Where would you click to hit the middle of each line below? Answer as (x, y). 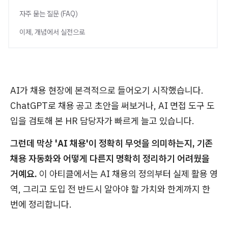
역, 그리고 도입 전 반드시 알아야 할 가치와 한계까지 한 (110, 189)
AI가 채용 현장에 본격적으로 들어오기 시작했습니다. (107, 90)
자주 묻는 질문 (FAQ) (49, 14)
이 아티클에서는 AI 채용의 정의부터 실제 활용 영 (127, 174)
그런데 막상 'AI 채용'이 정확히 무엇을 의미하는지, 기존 (112, 143)
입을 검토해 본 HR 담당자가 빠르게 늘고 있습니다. (102, 121)
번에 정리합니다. (41, 204)
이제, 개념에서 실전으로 (52, 32)
